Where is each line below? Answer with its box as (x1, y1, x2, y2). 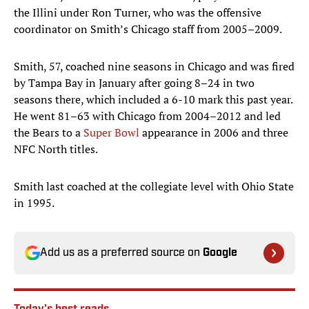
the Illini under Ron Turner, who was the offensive (14, 5, 261, 21)
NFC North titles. (14, 141, 98, 157)
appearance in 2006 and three (139, 125, 288, 141)
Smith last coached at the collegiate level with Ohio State (14, 179, 294, 195)
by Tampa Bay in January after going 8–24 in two (14, 75, 255, 91)
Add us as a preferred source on (40, 248, 203, 259)
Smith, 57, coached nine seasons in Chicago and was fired (14, 59, 295, 74)
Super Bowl (83, 125, 139, 141)
